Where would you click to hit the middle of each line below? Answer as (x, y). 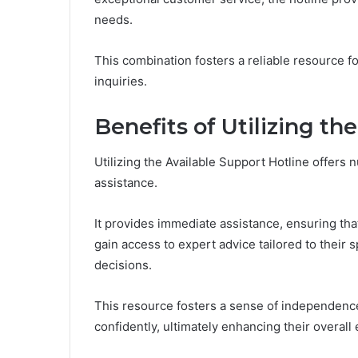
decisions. (123, 265)
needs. (113, 19)
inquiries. (121, 81)
